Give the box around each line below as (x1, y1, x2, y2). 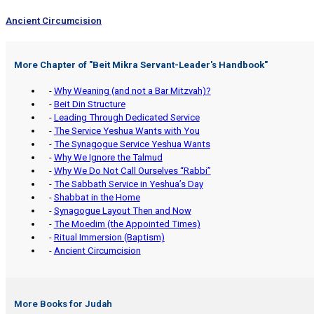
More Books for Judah (14, 298, 113, 309)
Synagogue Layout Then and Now (53, 205, 191, 216)
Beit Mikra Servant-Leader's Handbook (93, 59, 265, 70)
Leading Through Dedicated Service (53, 111, 200, 123)
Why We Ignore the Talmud (53, 151, 163, 163)
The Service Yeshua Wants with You (53, 125, 200, 136)
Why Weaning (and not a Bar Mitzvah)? (53, 85, 211, 96)
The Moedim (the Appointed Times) (53, 218, 200, 229)
